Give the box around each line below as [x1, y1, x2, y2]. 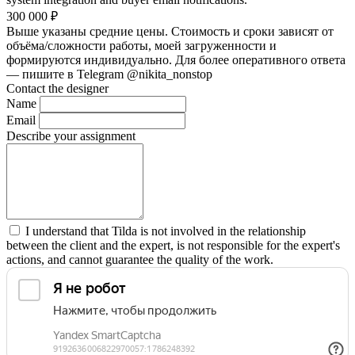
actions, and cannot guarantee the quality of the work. [6, 253, 273, 266]
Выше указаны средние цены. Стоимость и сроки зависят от [6, 25, 334, 38]
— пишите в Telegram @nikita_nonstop [6, 67, 212, 81]
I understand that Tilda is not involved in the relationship [25, 224, 306, 238]
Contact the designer [6, 82, 109, 95]
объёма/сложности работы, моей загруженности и [6, 39, 277, 52]
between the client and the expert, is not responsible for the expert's [6, 239, 340, 252]
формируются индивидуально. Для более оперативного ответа [6, 53, 345, 67]
